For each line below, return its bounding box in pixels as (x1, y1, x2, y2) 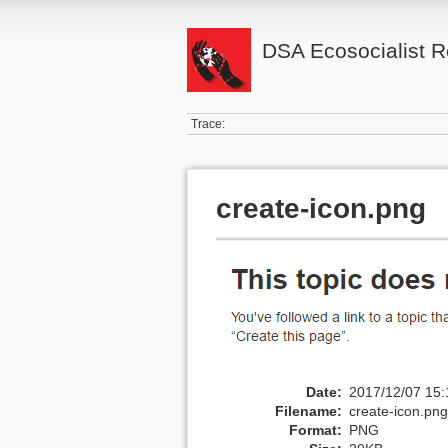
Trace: (191, 117, 226, 132)
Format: (289, 421, 342, 438)
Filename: (275, 402, 342, 419)
